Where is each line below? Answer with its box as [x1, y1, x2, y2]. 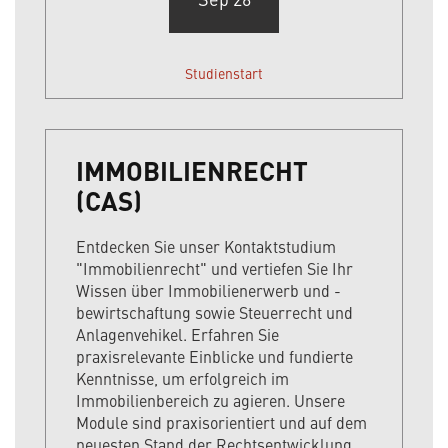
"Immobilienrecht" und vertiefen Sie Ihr [76, 257, 353, 280]
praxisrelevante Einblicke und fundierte [76, 345, 353, 368]
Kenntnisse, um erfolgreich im [76, 367, 289, 390]
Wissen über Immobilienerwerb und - [76, 279, 341, 302]
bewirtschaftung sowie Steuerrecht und [76, 301, 353, 324]
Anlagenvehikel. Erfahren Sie [76, 323, 279, 346]
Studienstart [185, 63, 263, 84]
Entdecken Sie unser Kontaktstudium [76, 235, 336, 258]
